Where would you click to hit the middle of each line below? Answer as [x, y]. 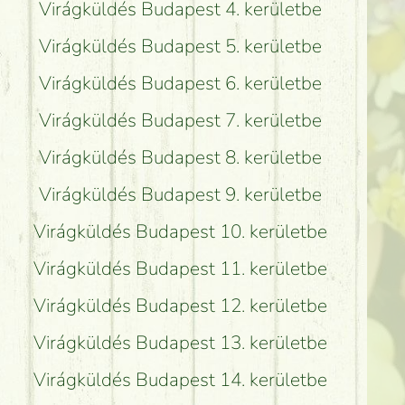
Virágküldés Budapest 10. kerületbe [180, 232]
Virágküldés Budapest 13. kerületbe [180, 343]
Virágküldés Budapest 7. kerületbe [180, 121]
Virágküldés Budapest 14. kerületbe [180, 380]
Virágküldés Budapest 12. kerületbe [180, 306]
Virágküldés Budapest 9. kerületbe [180, 195]
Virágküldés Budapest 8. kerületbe [180, 158]
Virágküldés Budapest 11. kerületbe [180, 269]
